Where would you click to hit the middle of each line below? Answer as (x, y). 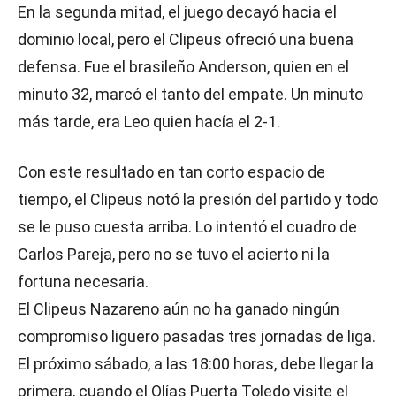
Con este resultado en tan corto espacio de (171, 172)
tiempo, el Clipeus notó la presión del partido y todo (198, 199)
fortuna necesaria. (83, 282)
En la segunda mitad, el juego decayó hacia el (177, 12)
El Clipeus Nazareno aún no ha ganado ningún (179, 309)
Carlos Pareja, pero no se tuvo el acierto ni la (174, 254)
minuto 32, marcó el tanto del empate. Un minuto (190, 94)
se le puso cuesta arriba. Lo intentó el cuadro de (187, 227)
